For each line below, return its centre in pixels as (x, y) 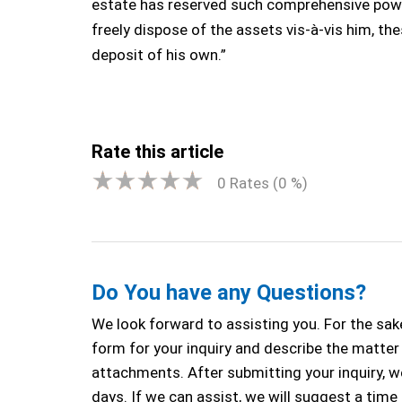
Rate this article (157, 152)
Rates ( (252, 183)
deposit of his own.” (159, 55)
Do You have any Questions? (229, 292)
